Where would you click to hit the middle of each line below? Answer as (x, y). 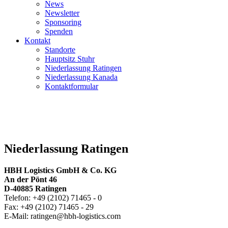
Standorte (60, 50)
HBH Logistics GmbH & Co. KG (60, 170)
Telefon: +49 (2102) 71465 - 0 (53, 197)
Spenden (59, 31)
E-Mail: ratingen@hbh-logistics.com (62, 216)
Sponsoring (63, 22)
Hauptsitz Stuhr (70, 59)
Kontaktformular (72, 86)
